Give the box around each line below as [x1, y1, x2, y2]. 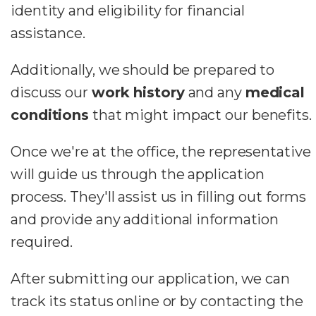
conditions [11, 106, 90, 123]
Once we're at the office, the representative [11, 142, 311, 160]
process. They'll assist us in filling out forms [11, 188, 307, 205]
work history [91, 83, 185, 101]
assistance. [11, 24, 85, 42]
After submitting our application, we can [11, 269, 290, 287]
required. [11, 233, 73, 250]
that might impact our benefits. [89, 106, 312, 123]
